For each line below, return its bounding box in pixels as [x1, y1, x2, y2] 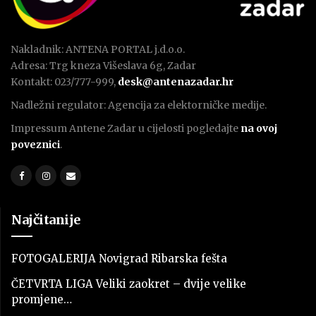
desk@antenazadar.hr [118, 75, 233, 89]
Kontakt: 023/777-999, [11, 75, 118, 89]
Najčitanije [11, 212, 80, 229]
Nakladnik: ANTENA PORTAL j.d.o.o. [11, 43, 185, 56]
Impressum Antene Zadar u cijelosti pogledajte [11, 122, 241, 135]
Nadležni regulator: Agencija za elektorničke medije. [11, 99, 267, 112]
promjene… [11, 293, 72, 307]
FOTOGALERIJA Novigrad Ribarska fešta [11, 252, 227, 266]
